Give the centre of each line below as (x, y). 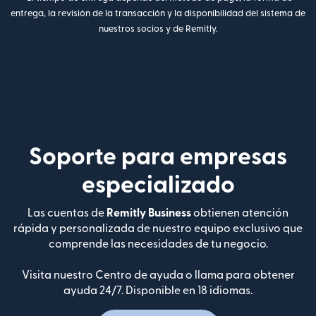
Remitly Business (149, 213)
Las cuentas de (67, 213)
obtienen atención (240, 213)
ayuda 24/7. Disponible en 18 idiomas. (158, 291)
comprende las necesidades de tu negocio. (158, 244)
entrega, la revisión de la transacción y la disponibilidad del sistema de (158, 14)
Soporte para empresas (158, 157)
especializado (158, 186)
